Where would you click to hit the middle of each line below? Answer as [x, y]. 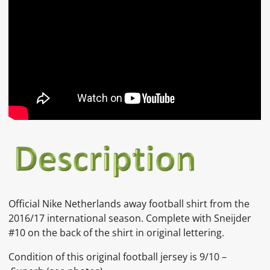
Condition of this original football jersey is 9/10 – [118, 256]
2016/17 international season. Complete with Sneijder [130, 218]
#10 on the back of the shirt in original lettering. [117, 232]
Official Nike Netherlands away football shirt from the [129, 203]
